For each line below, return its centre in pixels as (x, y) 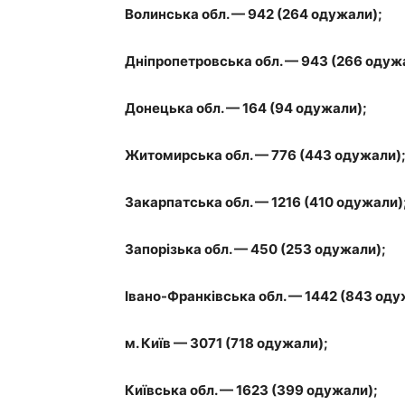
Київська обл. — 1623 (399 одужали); (251, 390)
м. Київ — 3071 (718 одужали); (226, 343)
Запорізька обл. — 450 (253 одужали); (255, 249)
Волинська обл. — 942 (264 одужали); (254, 14)
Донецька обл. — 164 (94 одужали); (246, 108)
